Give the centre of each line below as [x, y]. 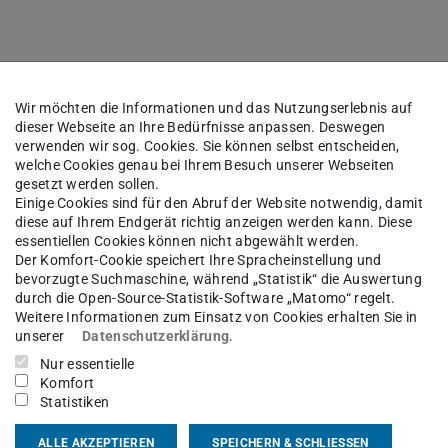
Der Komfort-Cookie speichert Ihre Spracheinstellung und [198, 260]
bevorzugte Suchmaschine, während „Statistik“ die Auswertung [219, 279]
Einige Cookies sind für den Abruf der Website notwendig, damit [219, 203]
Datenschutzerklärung [156, 336]
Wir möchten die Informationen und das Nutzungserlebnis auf [214, 108]
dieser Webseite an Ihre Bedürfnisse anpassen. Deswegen [200, 127]
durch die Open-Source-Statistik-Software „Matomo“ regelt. [205, 298]
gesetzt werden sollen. [87, 184]
